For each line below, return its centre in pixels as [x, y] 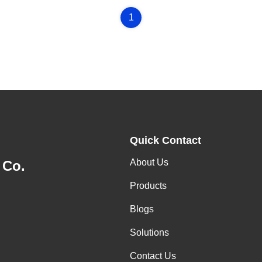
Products [148, 186]
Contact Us [153, 256]
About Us [149, 162]
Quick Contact [166, 140]
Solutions [149, 232]
